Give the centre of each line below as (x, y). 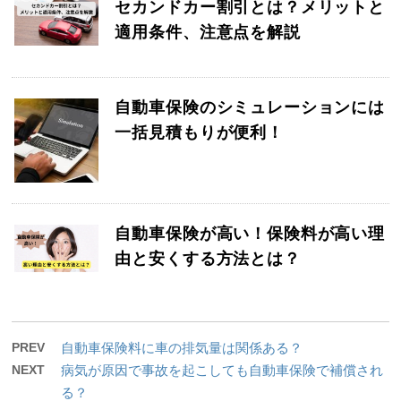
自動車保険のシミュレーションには (250, 107)
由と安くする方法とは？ (208, 258)
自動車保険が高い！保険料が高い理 (250, 233)
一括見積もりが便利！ (199, 132)
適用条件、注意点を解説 (208, 32)
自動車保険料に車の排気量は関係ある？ (182, 347)
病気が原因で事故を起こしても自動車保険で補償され (222, 370)
